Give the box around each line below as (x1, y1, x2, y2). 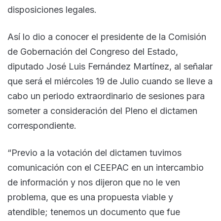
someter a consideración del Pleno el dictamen (7, 105, 197, 116)
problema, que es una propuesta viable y (7, 191, 173, 202)
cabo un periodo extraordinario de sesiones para (7, 90, 205, 101)
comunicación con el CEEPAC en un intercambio (7, 162, 204, 173)
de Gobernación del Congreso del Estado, (7, 46, 178, 57)
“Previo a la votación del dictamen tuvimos (7, 147, 182, 158)
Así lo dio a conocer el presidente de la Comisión (7, 31, 206, 42)
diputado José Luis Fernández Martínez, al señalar (7, 61, 213, 72)
